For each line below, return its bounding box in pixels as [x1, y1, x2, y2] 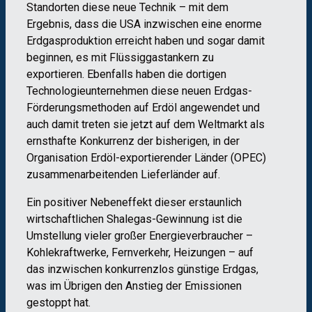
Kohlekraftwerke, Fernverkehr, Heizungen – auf [26, 245, 253, 259]
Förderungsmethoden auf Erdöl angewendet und [26, 100, 260, 114]
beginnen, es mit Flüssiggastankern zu [26, 50, 214, 64]
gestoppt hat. [26, 295, 91, 309]
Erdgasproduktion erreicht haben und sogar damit [26, 33, 265, 47]
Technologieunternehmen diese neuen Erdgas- [26, 84, 252, 97]
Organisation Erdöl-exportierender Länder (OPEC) [26, 150, 266, 164]
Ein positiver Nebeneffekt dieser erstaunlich [26, 195, 242, 209]
